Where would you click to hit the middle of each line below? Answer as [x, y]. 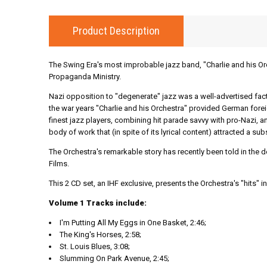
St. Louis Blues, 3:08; [95, 246]
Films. [59, 164]
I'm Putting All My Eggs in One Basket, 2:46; [133, 223]
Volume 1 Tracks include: [98, 203]
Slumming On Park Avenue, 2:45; [114, 258]
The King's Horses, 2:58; [100, 235]
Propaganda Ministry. [85, 77]
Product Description [116, 31]
